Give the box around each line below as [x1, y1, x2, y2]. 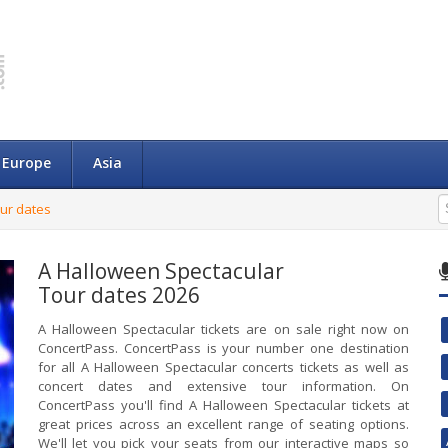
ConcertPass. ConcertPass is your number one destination [37, 339, 409, 357]
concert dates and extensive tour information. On [37, 377, 409, 395]
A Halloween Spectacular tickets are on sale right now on [37, 320, 409, 338]
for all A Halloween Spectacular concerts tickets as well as [37, 358, 409, 376]
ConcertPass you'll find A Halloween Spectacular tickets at [37, 396, 409, 414]
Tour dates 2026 [37, 281, 200, 309]
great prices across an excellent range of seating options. [37, 415, 409, 433]
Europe [2, 153, 51, 172]
